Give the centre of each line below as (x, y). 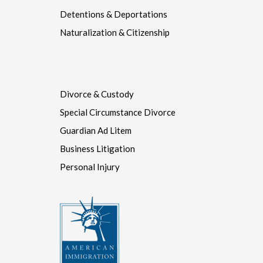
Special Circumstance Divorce (118, 90)
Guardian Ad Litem (96, 108)
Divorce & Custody (97, 72)
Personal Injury (90, 145)
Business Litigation (97, 127)
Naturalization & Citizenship (115, 10)
